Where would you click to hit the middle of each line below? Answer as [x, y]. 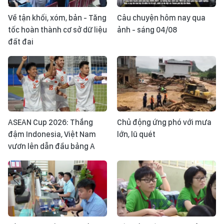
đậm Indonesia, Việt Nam [52, 134]
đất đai [21, 41]
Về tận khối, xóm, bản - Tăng [57, 17]
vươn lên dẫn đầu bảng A [51, 146]
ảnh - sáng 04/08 [147, 29]
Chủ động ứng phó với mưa [164, 122]
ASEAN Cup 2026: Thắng [50, 122]
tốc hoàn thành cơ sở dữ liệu [57, 29]
